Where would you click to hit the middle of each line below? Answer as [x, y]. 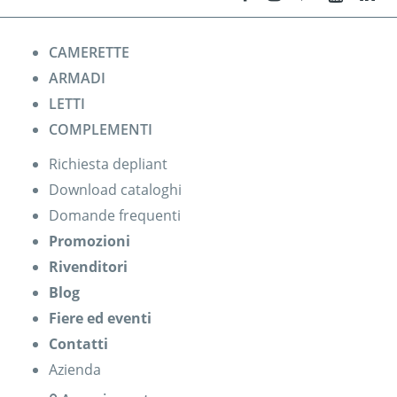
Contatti [78, 343]
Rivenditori [88, 266]
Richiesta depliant [108, 163]
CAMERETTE [89, 52]
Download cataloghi [115, 189]
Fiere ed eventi [100, 318]
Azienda [75, 369]
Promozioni [90, 241]
